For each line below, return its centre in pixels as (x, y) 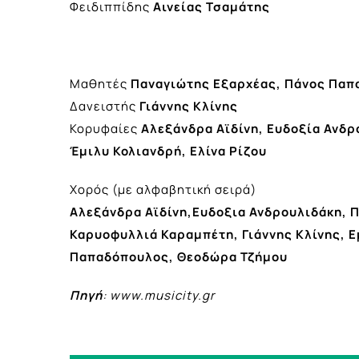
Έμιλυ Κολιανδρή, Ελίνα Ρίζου (168, 151)
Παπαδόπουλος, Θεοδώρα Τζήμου (179, 256)
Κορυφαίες (104, 128)
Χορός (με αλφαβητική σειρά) (163, 189)
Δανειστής (105, 106)
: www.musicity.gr (159, 295)
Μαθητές (100, 83)
